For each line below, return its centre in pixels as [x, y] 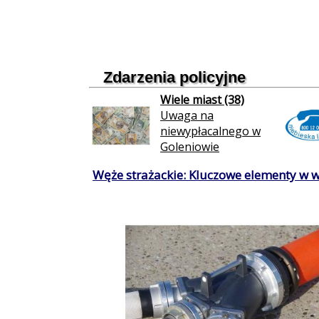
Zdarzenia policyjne [174, 77]
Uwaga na [187, 115]
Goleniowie [190, 147]
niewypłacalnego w [210, 131]
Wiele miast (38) [202, 100]
